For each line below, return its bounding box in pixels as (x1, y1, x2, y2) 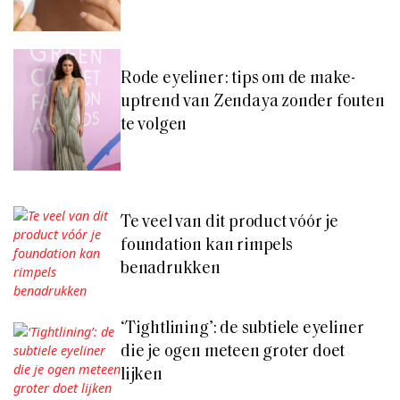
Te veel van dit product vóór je (121, 213, 339, 231)
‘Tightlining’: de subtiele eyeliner (121, 321, 364, 338)
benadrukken (121, 260, 221, 278)
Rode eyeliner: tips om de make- (121, 70, 356, 87)
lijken (121, 367, 162, 385)
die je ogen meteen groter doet (121, 344, 346, 362)
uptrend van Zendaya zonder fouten (121, 93, 385, 111)
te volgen (121, 116, 187, 134)
